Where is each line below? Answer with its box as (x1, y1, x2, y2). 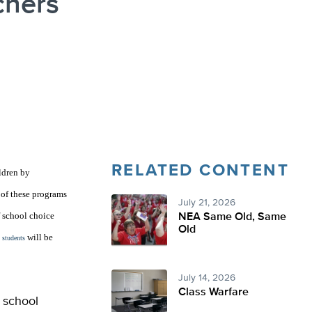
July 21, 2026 (178, 198, 235, 208)
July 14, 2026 (178, 273, 235, 283)
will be (25, 232, 53, 242)
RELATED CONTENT (111, 162, 289, 179)
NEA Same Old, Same (178, 212, 286, 223)
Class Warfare (178, 287, 249, 298)
